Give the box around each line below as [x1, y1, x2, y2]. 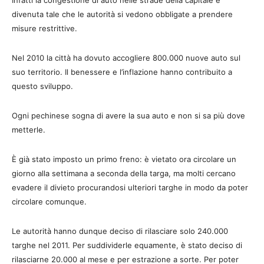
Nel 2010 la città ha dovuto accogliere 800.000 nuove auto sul [12, 53, 240, 62]
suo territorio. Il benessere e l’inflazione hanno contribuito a [12, 67, 232, 77]
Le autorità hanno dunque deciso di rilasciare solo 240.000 [12, 226, 228, 236]
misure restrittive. [12, 24, 77, 33]
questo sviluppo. [12, 81, 73, 91]
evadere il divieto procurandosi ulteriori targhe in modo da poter [12, 183, 248, 192]
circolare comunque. [12, 197, 87, 206]
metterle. [12, 125, 45, 134]
